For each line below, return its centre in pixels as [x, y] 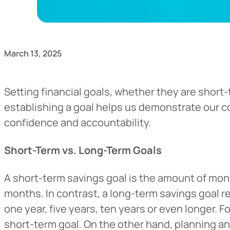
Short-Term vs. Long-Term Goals [84, 150]
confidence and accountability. [78, 122]
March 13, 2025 [33, 53]
